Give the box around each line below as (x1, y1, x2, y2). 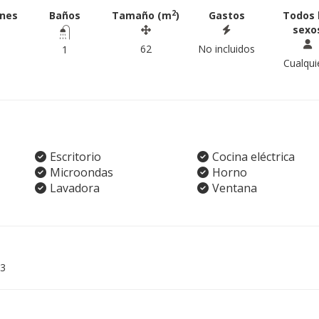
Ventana (211, 180, 257, 196)
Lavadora (50, 180, 100, 196)
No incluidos (198, 42, 256, 56)
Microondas (50, 164, 113, 180)
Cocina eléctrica (211, 149, 295, 164)
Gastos (208, 9, 245, 22)
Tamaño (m (112, 9, 172, 22)
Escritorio (50, 149, 101, 164)
